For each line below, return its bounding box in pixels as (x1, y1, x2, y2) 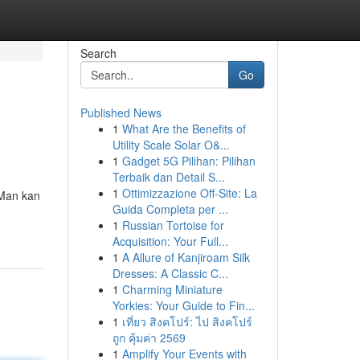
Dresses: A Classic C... (112, 265, 228, 281)
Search (80, 45, 117, 61)
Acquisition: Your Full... (112, 233, 228, 249)
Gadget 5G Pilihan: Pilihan (121, 153, 256, 169)
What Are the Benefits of (121, 121, 246, 137)
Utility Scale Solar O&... (112, 137, 230, 153)
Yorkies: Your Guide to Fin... (112, 297, 255, 313)
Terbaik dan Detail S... (112, 169, 225, 185)
